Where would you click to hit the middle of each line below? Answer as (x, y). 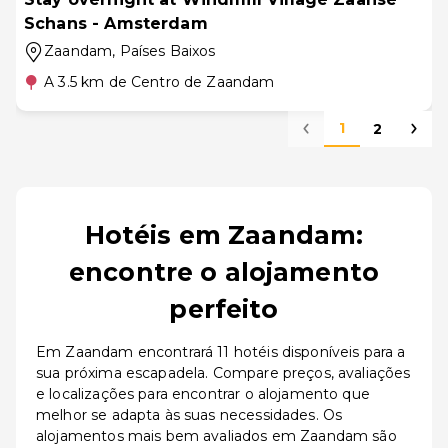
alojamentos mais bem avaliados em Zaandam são (216, 436)
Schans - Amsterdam (116, 23)
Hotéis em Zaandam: (224, 235)
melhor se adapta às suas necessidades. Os (189, 415)
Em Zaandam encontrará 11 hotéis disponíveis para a (221, 352)
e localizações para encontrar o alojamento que (203, 394)
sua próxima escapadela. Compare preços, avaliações (223, 373)
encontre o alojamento (224, 272)
